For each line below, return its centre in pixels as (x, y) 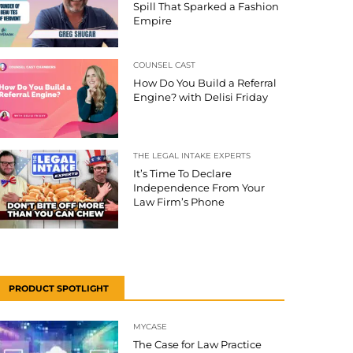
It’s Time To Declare (182, 174)
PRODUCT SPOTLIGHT (59, 289)
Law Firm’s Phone (179, 202)
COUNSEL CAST (164, 65)
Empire (152, 21)
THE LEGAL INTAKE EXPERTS (192, 156)
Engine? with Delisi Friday (201, 97)
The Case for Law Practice (197, 345)
